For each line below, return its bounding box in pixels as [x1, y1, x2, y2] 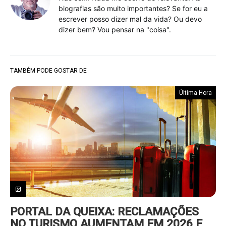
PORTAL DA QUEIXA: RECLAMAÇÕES [10, 205, 199, 218]
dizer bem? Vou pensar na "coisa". [59, 25, 171, 34]
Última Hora [179, 89, 212, 96]
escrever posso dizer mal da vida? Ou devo [59, 15, 202, 23]
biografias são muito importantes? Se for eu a [59, 4, 208, 13]
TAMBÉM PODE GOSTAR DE [10, 67, 87, 74]
